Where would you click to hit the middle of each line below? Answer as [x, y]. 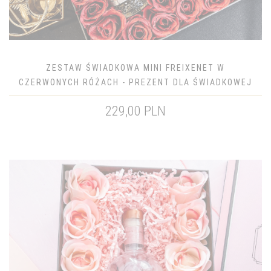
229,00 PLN [135, 111]
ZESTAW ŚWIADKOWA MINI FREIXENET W [135, 68]
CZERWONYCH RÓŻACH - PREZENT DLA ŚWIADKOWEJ [135, 82]
